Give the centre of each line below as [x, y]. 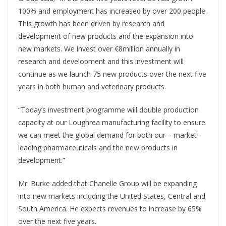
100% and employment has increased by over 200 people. [112, 11]
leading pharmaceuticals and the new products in [98, 148]
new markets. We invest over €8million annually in [99, 49]
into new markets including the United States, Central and [112, 196]
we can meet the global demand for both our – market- [109, 135]
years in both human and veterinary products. [92, 87]
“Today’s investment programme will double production [108, 110]
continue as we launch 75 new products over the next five [112, 74]
